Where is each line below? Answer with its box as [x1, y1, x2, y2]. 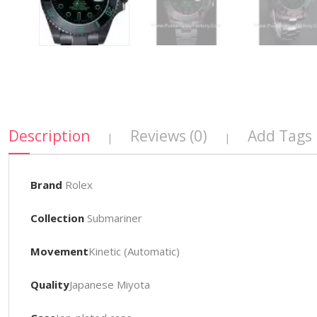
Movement [30, 244, 88, 259]
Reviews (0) [129, 126, 207, 146]
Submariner [83, 211, 142, 226]
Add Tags [247, 126, 312, 146]
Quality [30, 277, 69, 292]
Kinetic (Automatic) [88, 244, 180, 259]
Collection [30, 211, 84, 226]
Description [8, 126, 90, 146]
